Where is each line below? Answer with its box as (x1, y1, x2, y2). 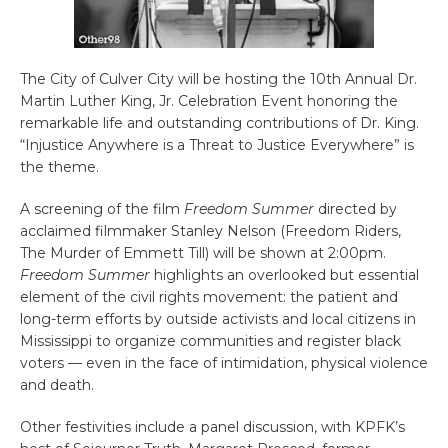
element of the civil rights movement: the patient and (20, 287, 398, 306)
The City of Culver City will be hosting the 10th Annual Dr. (20, 69, 417, 88)
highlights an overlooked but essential (150, 265, 419, 284)
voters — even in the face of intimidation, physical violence (20, 353, 428, 372)
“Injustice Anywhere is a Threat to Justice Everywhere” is (20, 135, 414, 154)
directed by (314, 199, 397, 218)
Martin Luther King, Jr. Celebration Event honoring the (20, 91, 398, 110)
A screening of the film (20, 199, 184, 218)
